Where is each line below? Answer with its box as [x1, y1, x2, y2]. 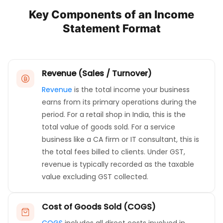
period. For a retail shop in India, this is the [42, 110, 186, 120]
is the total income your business [72, 85, 190, 95]
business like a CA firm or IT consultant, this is [42, 134, 199, 145]
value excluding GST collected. [42, 172, 148, 182]
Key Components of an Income [29, 8, 194, 21]
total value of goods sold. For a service [42, 122, 175, 132]
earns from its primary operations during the [42, 97, 197, 108]
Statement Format [62, 22, 161, 35]
